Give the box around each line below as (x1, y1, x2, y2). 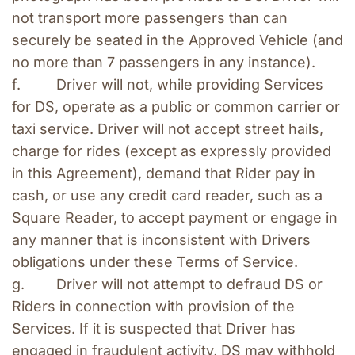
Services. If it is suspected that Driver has (12, 320, 296, 338)
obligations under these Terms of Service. (12, 254, 298, 271)
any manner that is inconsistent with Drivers (12, 231, 311, 249)
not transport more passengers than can (12, 10, 288, 27)
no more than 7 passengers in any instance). (12, 54, 319, 71)
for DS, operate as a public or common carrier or (12, 98, 340, 116)
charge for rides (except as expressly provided (12, 143, 331, 160)
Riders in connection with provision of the (12, 298, 295, 315)
